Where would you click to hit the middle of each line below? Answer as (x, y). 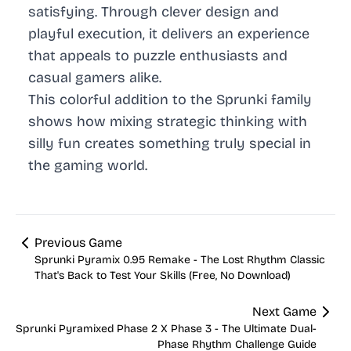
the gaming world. (88, 166)
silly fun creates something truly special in (170, 144)
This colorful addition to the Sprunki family (170, 100)
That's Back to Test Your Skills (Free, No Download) (163, 276)
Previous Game (78, 243)
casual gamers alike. (95, 78)
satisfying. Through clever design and (154, 12)
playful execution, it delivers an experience (169, 34)
